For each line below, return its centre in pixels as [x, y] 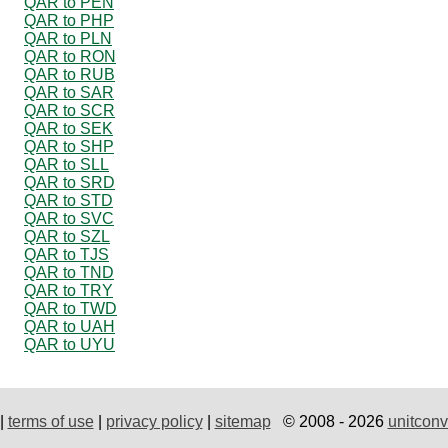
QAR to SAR [69, 92]
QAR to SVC [69, 218]
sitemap [242, 421]
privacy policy [154, 421]
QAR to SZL [67, 236]
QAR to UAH [69, 326]
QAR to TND [69, 272]
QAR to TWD [70, 308]
